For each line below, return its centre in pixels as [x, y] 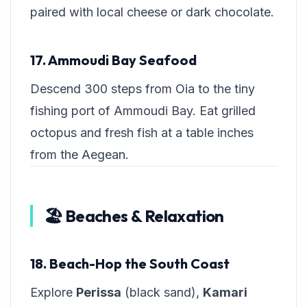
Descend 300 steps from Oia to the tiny [143, 89]
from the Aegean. [79, 155]
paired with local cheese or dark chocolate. [152, 12]
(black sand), [162, 293]
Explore [53, 293]
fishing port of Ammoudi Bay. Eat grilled [143, 111]
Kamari [225, 293]
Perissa [99, 293]
